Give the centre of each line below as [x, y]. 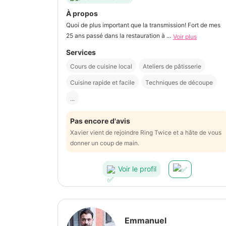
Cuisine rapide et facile [102, 82]
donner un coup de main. [105, 143]
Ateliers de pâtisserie [172, 66]
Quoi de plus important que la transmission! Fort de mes [143, 25]
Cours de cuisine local [101, 66]
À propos [82, 14]
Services [81, 52]
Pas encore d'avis [100, 121]
